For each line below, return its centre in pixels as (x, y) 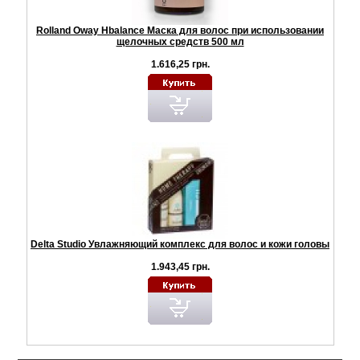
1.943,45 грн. (180, 267)
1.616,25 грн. (180, 65)
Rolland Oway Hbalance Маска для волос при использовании (180, 31)
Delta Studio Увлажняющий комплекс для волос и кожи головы (180, 245)
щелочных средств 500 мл (180, 42)
